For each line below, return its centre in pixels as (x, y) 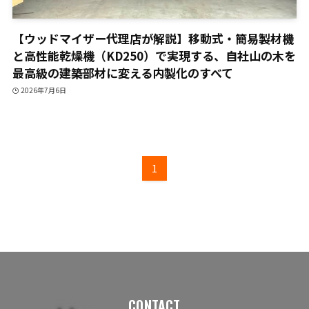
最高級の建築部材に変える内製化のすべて (122, 73)
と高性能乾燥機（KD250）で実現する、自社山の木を (154, 56)
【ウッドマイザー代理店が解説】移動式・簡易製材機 (153, 39)
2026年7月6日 (44, 90)
